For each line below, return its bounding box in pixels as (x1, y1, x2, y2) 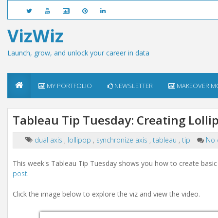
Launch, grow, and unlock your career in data (7, 48, 149, 57)
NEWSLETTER (113, 81, 153, 90)
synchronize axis (96, 135, 149, 145)
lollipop (68, 135, 93, 145)
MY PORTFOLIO (45, 81, 92, 90)
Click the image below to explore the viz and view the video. (13, 189, 200, 199)
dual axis (35, 135, 64, 145)
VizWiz (7, 24, 64, 48)
